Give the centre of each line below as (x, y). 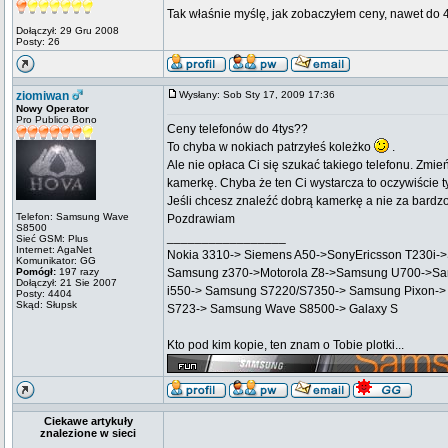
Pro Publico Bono (56, 119)
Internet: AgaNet (54, 249)
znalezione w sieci (88, 433)
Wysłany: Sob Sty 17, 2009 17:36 (261, 94)
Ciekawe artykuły (88, 421)
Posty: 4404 (44, 293)
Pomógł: (36, 271)
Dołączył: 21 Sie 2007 (66, 282)
